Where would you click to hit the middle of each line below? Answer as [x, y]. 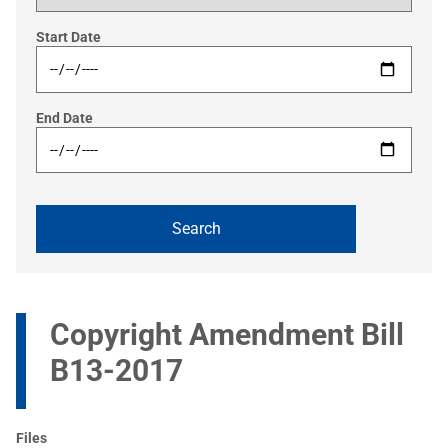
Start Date [68, 36]
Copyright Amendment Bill [227, 335]
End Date [64, 117]
